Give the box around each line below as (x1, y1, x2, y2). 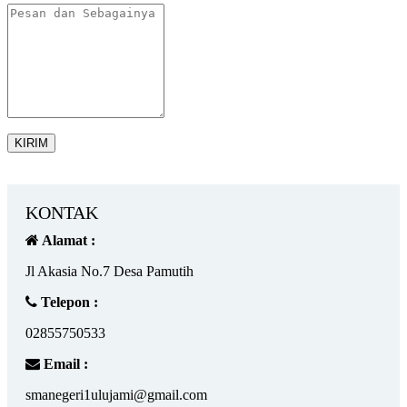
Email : (40, 356, 88, 372)
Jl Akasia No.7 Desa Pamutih (25, 263, 194, 280)
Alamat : (39, 233, 95, 249)
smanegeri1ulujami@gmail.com (25, 387, 207, 403)
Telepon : (37, 294, 98, 311)
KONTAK (25, 203, 98, 223)
